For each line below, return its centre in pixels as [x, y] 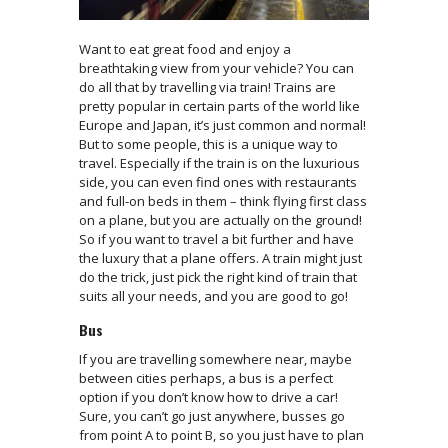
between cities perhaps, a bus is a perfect [206, 377]
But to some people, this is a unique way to [208, 143]
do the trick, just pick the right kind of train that [218, 276]
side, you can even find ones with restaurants [218, 181]
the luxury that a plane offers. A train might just [220, 257]
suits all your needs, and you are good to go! [213, 295]
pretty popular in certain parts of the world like [219, 105]
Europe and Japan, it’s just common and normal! [222, 124]
